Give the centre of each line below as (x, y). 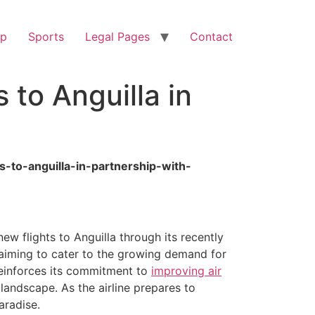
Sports (46, 37)
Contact (211, 37)
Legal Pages (117, 37)
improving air (186, 270)
